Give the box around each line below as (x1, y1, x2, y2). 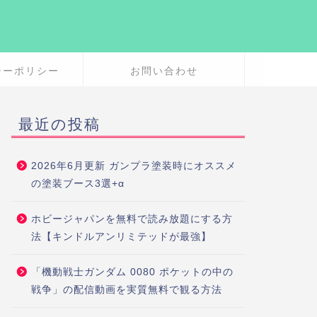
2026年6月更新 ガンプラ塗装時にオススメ (30, 161, 236, 172)
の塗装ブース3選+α (30, 178, 125, 190)
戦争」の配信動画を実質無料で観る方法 (30, 284, 222, 296)
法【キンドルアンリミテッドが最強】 (30, 231, 212, 243)
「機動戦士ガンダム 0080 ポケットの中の (30, 267, 234, 278)
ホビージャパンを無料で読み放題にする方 (30, 214, 233, 225)
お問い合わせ (129, 64, 198, 78)
